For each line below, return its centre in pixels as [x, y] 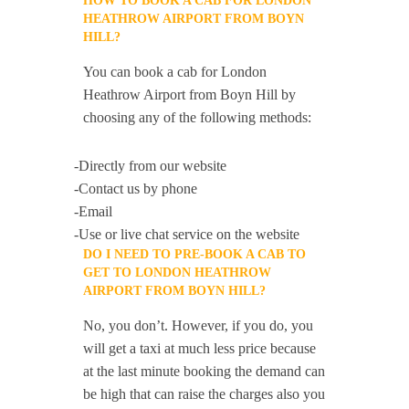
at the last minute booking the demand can [204, 371]
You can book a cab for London [175, 72]
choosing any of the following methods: [198, 117]
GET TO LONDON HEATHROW [178, 273]
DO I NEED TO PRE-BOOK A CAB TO [195, 254]
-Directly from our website [151, 166]
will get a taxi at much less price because [200, 348]
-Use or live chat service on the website [187, 234]
